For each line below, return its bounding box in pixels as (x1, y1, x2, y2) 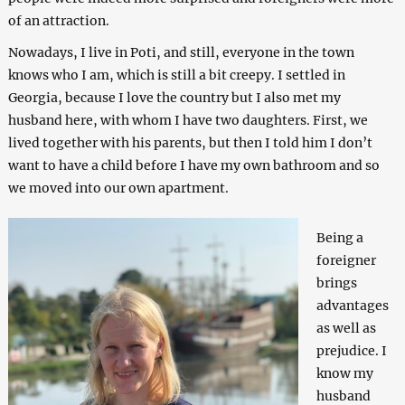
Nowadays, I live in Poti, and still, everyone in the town (7, 44, 354, 61)
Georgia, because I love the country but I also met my (7, 89, 341, 107)
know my (316, 365, 373, 382)
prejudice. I (316, 343, 387, 360)
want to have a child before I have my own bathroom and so (7, 157, 380, 174)
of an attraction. (7, 13, 109, 30)
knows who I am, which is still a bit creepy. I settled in (7, 67, 345, 84)
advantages (316, 297, 389, 315)
